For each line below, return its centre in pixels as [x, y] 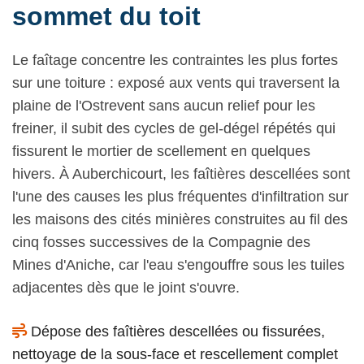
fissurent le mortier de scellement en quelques [161, 151]
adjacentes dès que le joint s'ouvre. [126, 287]
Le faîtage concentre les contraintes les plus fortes [175, 60]
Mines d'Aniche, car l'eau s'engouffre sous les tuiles [178, 264]
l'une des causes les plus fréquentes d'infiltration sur [180, 196]
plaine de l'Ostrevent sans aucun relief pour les [164, 105]
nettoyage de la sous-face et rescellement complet [175, 354]
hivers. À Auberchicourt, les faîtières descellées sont [181, 173]
